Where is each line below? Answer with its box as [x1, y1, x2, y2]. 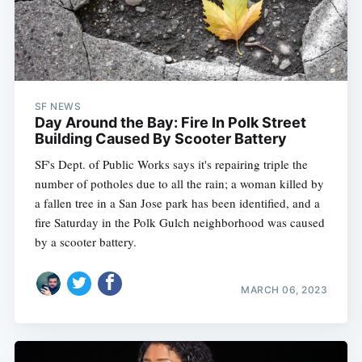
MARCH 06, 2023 [241, 283, 328, 296]
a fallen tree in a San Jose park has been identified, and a [34, 195, 320, 212]
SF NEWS [34, 100, 82, 113]
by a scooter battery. [34, 234, 137, 250]
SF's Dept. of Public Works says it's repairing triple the [34, 156, 308, 173]
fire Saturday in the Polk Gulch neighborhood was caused [34, 214, 325, 231]
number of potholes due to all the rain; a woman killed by [34, 175, 324, 192]
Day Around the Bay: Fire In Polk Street [34, 114, 306, 132]
